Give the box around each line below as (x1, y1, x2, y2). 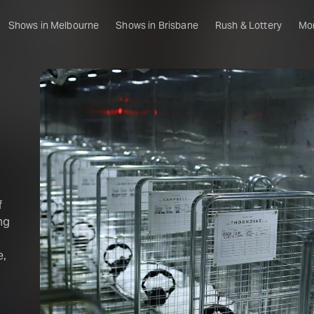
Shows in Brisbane (116, 19, 198, 32)
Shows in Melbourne (8, 19, 100, 32)
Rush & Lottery (214, 19, 282, 32)
